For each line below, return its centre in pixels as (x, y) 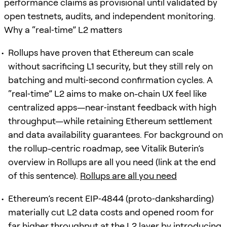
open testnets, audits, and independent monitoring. (110, 16)
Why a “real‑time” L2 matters (63, 29)
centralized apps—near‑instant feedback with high (112, 107)
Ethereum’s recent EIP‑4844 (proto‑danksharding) (111, 198)
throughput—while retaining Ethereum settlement (110, 121)
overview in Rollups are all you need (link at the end (112, 162)
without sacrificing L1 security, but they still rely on (110, 66)
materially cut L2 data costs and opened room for (111, 212)
